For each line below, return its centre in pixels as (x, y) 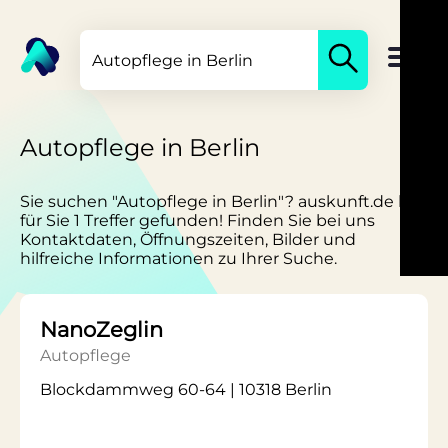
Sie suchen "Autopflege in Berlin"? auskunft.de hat (222, 201)
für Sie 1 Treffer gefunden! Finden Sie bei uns (197, 220)
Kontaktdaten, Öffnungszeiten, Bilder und (188, 239)
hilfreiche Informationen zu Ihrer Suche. (178, 258)
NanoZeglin (101, 329)
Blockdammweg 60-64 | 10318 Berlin (186, 389)
